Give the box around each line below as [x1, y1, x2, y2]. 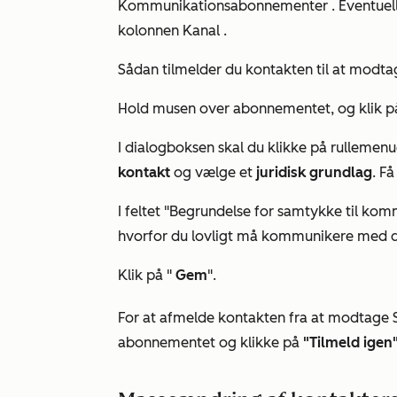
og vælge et [170, 164, 256, 181]
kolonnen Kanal [118, 22, 223, 39]
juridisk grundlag [256, 164, 372, 181]
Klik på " [118, 267, 175, 284]
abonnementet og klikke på [118, 334, 303, 351]
